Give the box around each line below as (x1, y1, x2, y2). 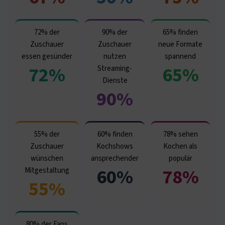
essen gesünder (22, 51, 72, 62)
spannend (165, 51, 196, 62)
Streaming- (97, 63, 132, 74)
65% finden (163, 27, 198, 38)
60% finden (97, 129, 133, 140)
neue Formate (158, 39, 202, 50)
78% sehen (163, 129, 198, 140)
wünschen (31, 153, 63, 164)
